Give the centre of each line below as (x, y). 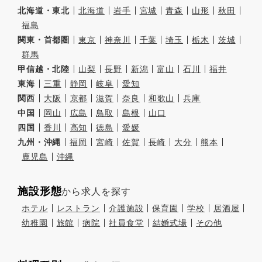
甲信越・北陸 (44, 69)
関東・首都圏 (44, 39)
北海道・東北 (44, 10)
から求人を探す (96, 191)
